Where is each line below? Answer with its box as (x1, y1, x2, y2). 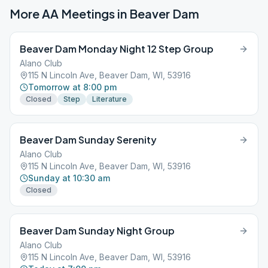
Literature (92, 95, 127, 103)
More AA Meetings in (10, 6, 129, 21)
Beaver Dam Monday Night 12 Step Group (20, 42, 214, 55)
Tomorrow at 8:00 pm (28, 82, 117, 92)
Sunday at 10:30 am (28, 173, 110, 183)
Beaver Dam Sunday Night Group (20, 224, 175, 237)
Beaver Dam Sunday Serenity (20, 133, 157, 146)
